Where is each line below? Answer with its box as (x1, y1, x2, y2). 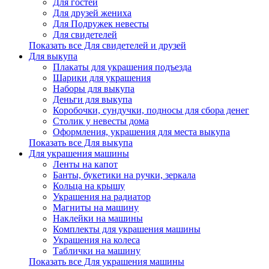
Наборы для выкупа (53, 83, 134, 94)
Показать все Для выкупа (29, 138, 133, 148)
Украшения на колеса (53, 235, 140, 245)
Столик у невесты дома (53, 116, 149, 126)
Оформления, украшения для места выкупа (53, 127, 230, 137)
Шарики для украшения (53, 73, 151, 83)
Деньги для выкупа (53, 94, 132, 104)
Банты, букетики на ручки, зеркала (53, 170, 196, 180)
